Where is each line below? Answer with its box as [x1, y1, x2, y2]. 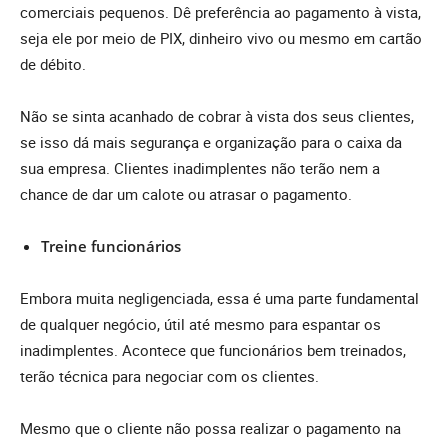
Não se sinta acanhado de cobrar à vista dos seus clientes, [20, 106, 414, 127]
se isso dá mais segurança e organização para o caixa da [20, 132, 402, 153]
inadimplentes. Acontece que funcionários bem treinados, [20, 340, 406, 361]
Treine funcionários [41, 236, 181, 257]
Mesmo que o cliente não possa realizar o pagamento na [20, 418, 401, 439]
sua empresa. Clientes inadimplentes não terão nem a [20, 158, 380, 179]
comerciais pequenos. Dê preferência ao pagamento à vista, [20, 2, 421, 23]
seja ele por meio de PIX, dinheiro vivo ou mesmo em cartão [20, 28, 422, 49]
